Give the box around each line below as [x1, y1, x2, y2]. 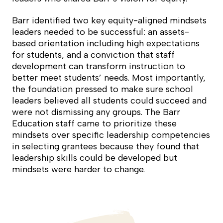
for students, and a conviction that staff [12, 49, 175, 61]
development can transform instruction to [12, 61, 185, 72]
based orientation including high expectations [12, 38, 200, 49]
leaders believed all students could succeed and [12, 95, 207, 107]
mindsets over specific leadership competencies [12, 129, 210, 141]
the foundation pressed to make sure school [12, 84, 193, 95]
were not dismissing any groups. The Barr [12, 107, 180, 118]
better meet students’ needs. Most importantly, [12, 72, 206, 84]
